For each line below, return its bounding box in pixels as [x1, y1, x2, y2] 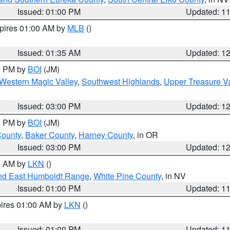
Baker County [25, 129, 74, 141]
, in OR [133, 129, 158, 141]
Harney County [79, 129, 133, 141]
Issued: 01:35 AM [17, 47, 81, 59]
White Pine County [93, 170, 161, 182]
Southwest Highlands [82, 75, 160, 87]
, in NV [161, 170, 186, 182]
